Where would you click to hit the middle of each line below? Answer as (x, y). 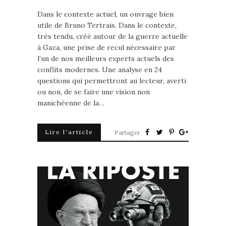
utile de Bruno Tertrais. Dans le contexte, (107, 25)
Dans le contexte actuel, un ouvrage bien (105, 14)
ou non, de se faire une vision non (94, 92)
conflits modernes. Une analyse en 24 (100, 69)
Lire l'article (69, 132)
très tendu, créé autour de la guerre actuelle (112, 36)
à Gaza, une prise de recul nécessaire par (106, 47)
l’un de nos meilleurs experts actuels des (106, 58)
